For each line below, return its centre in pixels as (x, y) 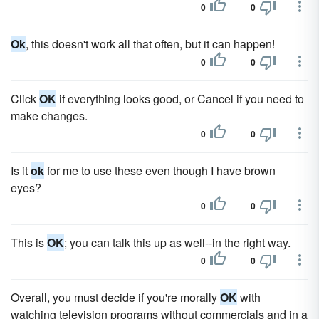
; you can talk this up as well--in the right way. (177, 242)
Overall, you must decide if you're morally (115, 297)
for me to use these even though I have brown (160, 171)
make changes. (49, 116)
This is (29, 242)
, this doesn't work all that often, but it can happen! (150, 44)
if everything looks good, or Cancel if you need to (180, 99)
